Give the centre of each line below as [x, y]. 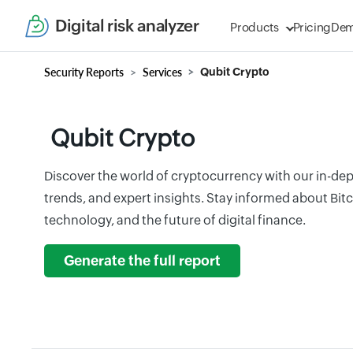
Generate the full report [142, 261]
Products [255, 27]
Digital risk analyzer [127, 26]
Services [162, 72]
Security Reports [84, 72]
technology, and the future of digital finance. [175, 220]
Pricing [312, 27]
